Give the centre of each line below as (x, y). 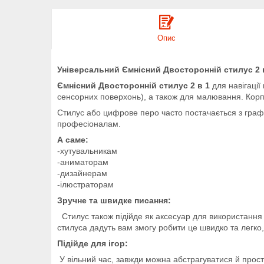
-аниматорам (83, 162)
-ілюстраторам (85, 184)
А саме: (73, 139)
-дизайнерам (82, 173)
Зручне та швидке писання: (114, 200)
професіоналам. (90, 123)
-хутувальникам (87, 151)
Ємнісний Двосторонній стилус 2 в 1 (135, 85)
